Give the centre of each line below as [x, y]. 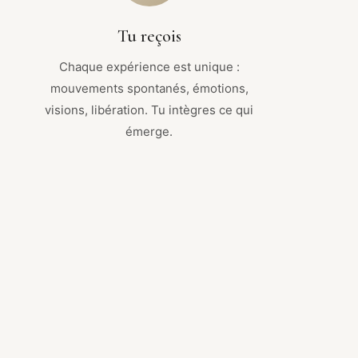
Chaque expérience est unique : [149, 66]
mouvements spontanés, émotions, [149, 88]
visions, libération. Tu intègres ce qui [149, 109]
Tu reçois [149, 36]
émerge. [149, 131]
